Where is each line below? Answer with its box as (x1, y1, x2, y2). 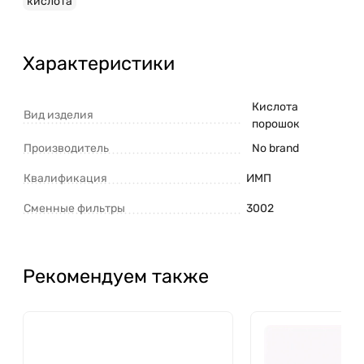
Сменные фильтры (24, 201, 125, 215)
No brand (252, 141, 299, 155)
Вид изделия (24, 107, 93, 122)
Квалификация (24, 171, 107, 185)
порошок (252, 116, 300, 131)
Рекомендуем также (23, 264, 209, 288)
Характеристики (23, 51, 175, 75)
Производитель (24, 141, 109, 155)
